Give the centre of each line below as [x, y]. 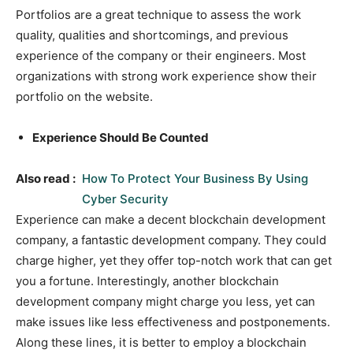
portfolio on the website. [84, 97]
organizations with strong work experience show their [166, 76]
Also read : [46, 179]
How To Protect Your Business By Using [195, 179]
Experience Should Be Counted [121, 138]
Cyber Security [125, 199]
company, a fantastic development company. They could [171, 240]
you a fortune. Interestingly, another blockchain [147, 281]
